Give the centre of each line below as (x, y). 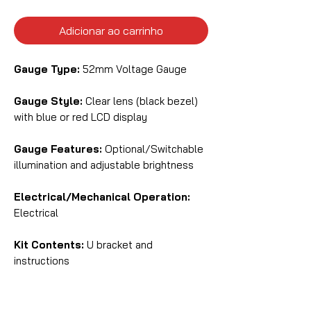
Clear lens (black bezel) (140, 101)
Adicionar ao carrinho (111, 31)
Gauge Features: (58, 149)
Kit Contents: (49, 245)
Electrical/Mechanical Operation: (102, 197)
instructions (42, 261)
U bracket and (118, 245)
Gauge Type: (47, 69)
